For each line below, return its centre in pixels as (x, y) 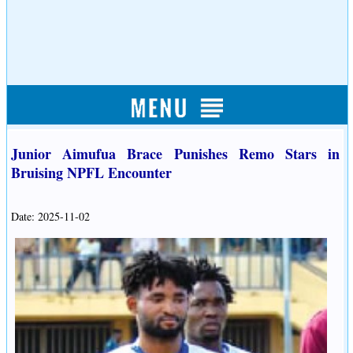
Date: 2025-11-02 (50, 216)
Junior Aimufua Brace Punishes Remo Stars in (176, 154)
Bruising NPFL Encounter (91, 173)
